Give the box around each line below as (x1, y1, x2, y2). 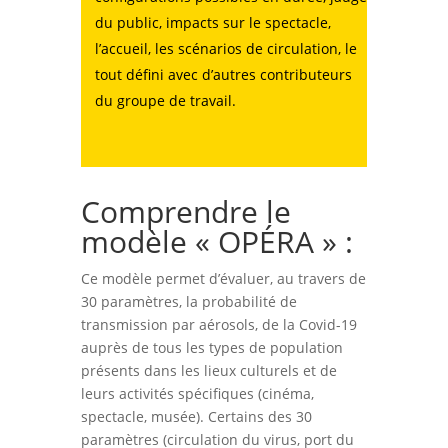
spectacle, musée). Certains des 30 (80, 406, 312, 426)
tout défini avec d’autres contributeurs (94, 64, 352, 84)
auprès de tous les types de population (80, 337, 343, 357)
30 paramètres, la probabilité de (80, 291, 297, 311)
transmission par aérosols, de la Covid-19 (80, 314, 357, 334)
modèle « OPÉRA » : (80, 220, 353, 262)
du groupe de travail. (94, 90, 236, 110)
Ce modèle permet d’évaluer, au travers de (80, 268, 366, 288)
